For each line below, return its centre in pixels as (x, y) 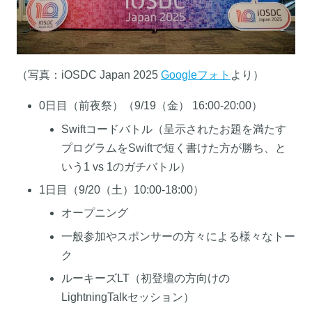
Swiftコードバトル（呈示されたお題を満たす (174, 129)
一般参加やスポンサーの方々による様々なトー (178, 236)
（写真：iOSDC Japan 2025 (89, 75)
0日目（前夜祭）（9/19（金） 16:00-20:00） (151, 106)
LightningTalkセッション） (128, 297)
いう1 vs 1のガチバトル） (126, 166)
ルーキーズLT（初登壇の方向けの (146, 279)
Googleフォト (196, 75)
